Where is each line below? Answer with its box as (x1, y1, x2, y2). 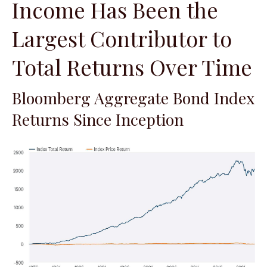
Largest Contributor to (12, 23, 232, 52)
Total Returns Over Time (12, 52, 252, 81)
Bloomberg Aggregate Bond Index (12, 86, 254, 108)
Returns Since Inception (12, 108, 184, 130)
